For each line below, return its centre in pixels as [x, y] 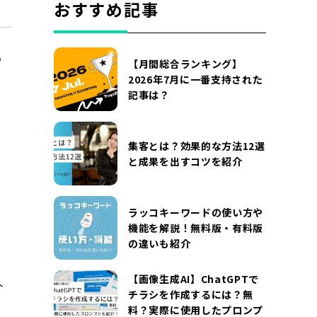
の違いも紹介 [160, 243]
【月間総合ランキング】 [185, 64]
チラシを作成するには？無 [191, 294]
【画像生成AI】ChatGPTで [194, 279]
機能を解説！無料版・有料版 [196, 228]
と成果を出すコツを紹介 [185, 161]
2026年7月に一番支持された [196, 79]
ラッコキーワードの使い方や [196, 212]
